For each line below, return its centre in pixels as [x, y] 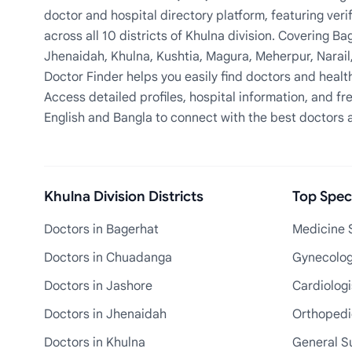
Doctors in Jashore [98, 286]
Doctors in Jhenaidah [105, 314]
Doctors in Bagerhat [101, 229]
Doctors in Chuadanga [108, 258]
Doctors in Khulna [95, 343]
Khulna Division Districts [124, 196]
